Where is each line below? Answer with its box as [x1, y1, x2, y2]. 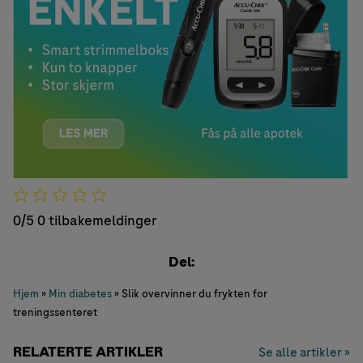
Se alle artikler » [258, 344, 350, 361]
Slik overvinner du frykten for [122, 286, 267, 301]
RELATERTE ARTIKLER [13, 342, 163, 361]
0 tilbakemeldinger [37, 210, 157, 230]
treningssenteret [13, 305, 97, 320]
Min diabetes [49, 286, 112, 301]
